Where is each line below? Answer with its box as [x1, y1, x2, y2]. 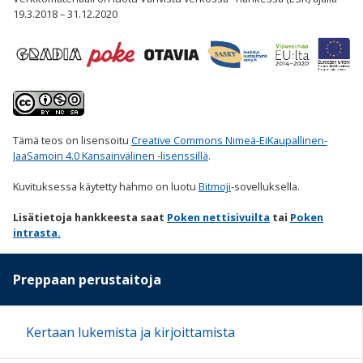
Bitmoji [199, 178, 231, 194]
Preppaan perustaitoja [13, 270, 161, 288]
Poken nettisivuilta [167, 209, 270, 224]
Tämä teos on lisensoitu [13, 132, 131, 147]
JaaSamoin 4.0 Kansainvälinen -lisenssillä [13, 147, 208, 163]
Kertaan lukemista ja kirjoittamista [26, 322, 235, 341]
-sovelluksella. [231, 178, 300, 194]
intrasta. [13, 224, 61, 240]
